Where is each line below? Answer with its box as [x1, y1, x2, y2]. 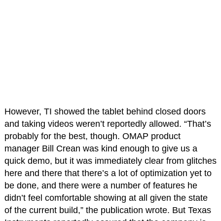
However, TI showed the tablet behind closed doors [4, 107, 206, 117]
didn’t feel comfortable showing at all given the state [4, 193, 208, 203]
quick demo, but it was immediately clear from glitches [4, 156, 217, 166]
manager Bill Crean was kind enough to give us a [4, 144, 197, 154]
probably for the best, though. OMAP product [4, 131, 181, 142]
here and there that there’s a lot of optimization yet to [4, 168, 212, 179]
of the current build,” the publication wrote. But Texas [4, 205, 211, 216]
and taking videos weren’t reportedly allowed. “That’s [4, 119, 211, 129]
